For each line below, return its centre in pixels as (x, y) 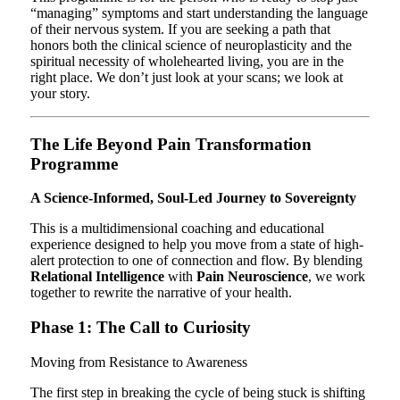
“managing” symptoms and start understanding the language (199, 13)
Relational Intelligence (97, 277)
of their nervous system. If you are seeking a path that (180, 29)
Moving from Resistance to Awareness (138, 362)
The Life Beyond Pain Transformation (171, 144)
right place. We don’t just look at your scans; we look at (186, 78)
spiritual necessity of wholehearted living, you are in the (187, 62)
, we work (336, 277)
